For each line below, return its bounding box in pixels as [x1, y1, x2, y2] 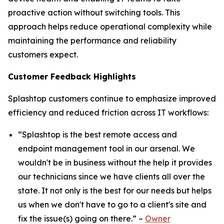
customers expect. [8, 49, 78, 59]
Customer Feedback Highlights [8, 71, 136, 81]
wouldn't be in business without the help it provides [18, 157, 212, 167]
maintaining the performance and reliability [8, 35, 176, 45]
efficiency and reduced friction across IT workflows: [8, 107, 208, 117]
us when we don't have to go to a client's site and [18, 199, 206, 209]
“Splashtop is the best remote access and [18, 129, 177, 139]
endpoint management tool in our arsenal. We [18, 143, 195, 153]
